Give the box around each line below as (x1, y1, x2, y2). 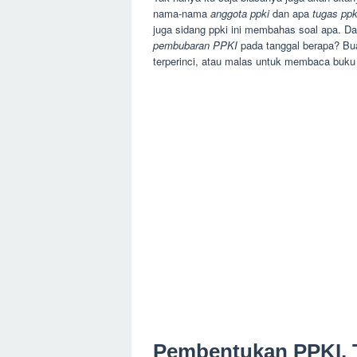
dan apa (269, 6, 312, 21)
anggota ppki (210, 6, 269, 21)
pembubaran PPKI (153, 37, 237, 53)
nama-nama (153, 6, 210, 21)
